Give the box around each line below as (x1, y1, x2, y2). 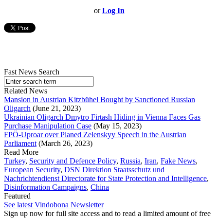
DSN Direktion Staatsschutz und (64, 165, 164, 174)
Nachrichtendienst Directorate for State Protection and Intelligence (4, 174, 207, 183)
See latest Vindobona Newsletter (4, 200, 104, 209)
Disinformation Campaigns (4, 183, 87, 192)
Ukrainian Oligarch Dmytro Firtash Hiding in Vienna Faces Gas (4, 113, 200, 122)
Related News (4, 87, 47, 95)
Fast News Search (4, 68, 59, 76)
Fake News (161, 157, 196, 165)
